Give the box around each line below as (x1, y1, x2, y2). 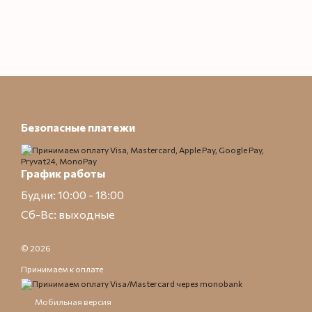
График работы (21, 166, 105, 180)
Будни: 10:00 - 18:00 (21, 188, 124, 202)
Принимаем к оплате (21, 264, 103, 274)
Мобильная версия (33, 297, 111, 307)
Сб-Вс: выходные (21, 208, 115, 221)
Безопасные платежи (21, 120, 135, 134)
